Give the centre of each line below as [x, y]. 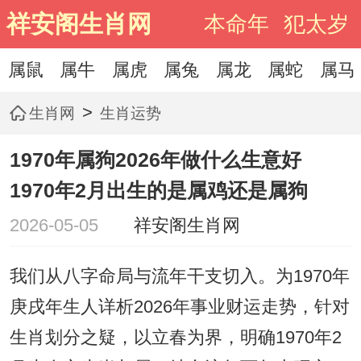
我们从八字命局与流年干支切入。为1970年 [179, 277]
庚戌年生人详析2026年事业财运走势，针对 [179, 307]
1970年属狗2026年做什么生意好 [155, 160]
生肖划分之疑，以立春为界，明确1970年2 [175, 338]
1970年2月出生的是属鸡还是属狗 [158, 191]
